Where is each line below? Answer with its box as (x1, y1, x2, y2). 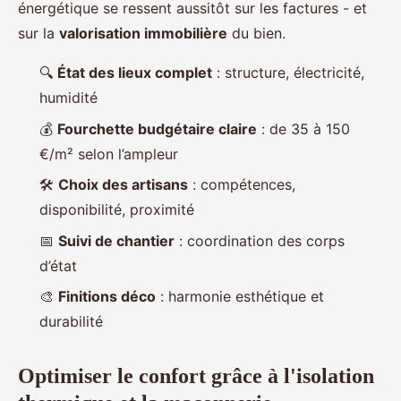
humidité (39, 89, 98, 107)
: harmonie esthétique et (156, 287, 324, 306)
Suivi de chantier (58, 231, 175, 250)
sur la (18, 24, 59, 43)
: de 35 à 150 (257, 119, 350, 138)
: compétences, (188, 175, 295, 194)
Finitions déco (58, 287, 156, 306)
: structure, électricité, (212, 64, 364, 82)
